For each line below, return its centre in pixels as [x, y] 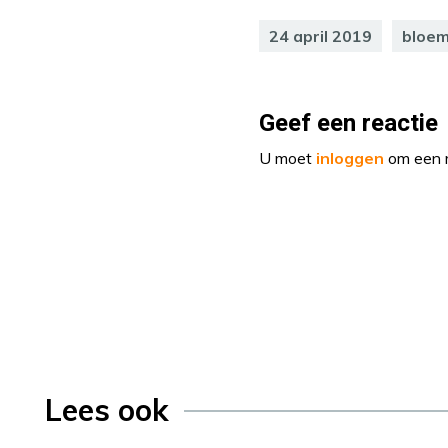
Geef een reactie [348, 124]
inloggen [350, 158]
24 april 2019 [320, 36]
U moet [287, 158]
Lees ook [107, 410]
